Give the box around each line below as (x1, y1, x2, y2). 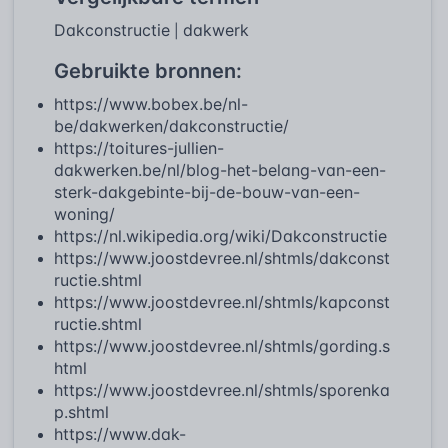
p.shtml (54, 401, 109, 422)
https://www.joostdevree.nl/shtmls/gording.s (54, 335, 390, 356)
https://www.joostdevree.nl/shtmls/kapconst (54, 291, 390, 312)
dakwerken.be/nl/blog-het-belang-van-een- (54, 159, 386, 180)
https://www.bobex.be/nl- (54, 93, 248, 114)
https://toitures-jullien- (54, 137, 224, 158)
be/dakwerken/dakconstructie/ (54, 115, 289, 136)
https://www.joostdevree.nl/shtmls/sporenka (54, 379, 390, 400)
